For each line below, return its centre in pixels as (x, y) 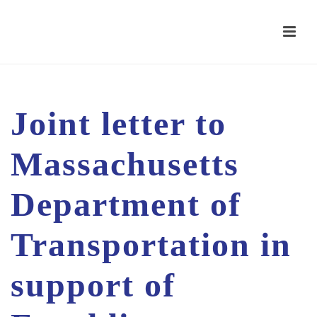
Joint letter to (119, 123)
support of (93, 285)
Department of (126, 204)
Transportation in (151, 244)
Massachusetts (125, 164)
